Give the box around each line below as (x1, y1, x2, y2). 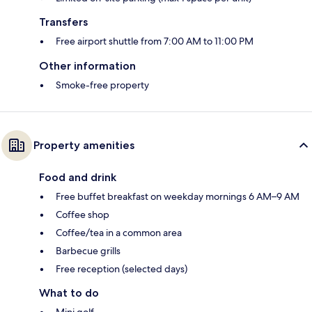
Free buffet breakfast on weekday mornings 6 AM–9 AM (56, 190, 299, 203)
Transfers (39, 15, 88, 29)
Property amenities (33, 139, 134, 153)
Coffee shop (56, 208, 109, 221)
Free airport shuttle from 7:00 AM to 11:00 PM (56, 35, 253, 48)
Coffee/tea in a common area (56, 226, 182, 240)
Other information (39, 59, 136, 73)
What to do (39, 286, 99, 300)
